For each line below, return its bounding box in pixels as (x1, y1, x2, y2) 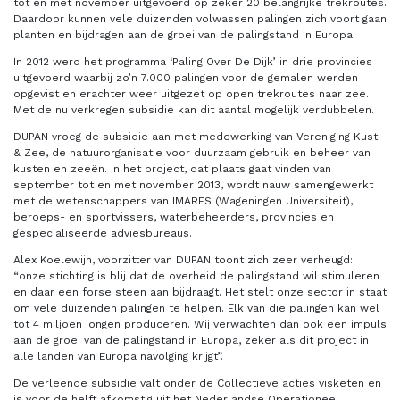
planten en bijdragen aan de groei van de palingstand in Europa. (13, 28, 355, 41)
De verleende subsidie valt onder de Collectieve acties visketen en (13, 376, 381, 389)
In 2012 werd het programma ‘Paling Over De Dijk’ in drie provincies (13, 54, 372, 68)
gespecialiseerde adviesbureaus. (13, 226, 192, 239)
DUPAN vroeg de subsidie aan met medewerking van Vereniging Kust (13, 129, 378, 143)
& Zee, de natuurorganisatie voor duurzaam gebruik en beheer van (13, 146, 371, 159)
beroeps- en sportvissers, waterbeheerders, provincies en (13, 210, 334, 223)
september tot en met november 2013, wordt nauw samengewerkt (13, 178, 373, 191)
